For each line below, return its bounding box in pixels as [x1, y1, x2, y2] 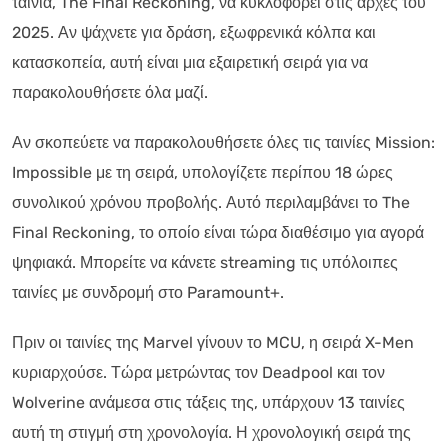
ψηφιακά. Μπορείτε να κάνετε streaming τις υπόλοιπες [12, 252, 398, 272]
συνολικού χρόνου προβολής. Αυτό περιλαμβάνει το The [12, 192, 410, 212]
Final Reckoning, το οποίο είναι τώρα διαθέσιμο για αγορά [12, 222, 424, 242]
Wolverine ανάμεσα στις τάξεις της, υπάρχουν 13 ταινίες [12, 392, 405, 412]
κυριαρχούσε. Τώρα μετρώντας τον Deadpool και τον [12, 362, 385, 382]
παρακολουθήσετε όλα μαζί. [12, 82, 208, 102]
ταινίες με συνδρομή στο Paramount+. [12, 282, 284, 302]
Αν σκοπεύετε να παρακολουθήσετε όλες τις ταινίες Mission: [12, 132, 435, 152]
